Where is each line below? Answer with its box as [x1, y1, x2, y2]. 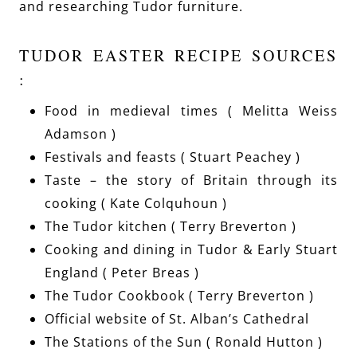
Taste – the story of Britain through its [45, 171, 338, 189]
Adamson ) [45, 124, 116, 143]
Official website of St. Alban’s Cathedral [45, 309, 309, 328]
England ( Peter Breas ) [45, 263, 199, 281]
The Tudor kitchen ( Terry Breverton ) [45, 217, 296, 235]
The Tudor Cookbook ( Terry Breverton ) [45, 286, 314, 304]
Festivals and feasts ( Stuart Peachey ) [45, 147, 300, 166]
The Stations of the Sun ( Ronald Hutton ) [45, 332, 323, 351]
